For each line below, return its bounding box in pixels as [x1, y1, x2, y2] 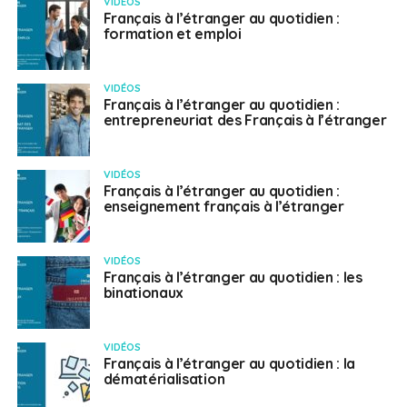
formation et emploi [103, 25, 242, 43]
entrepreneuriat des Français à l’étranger [103, 111, 387, 129]
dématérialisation [103, 370, 225, 388]
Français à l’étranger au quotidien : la [103, 354, 356, 372]
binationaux [103, 283, 184, 302]
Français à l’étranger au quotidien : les [103, 268, 362, 286]
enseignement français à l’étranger [103, 197, 344, 215]
